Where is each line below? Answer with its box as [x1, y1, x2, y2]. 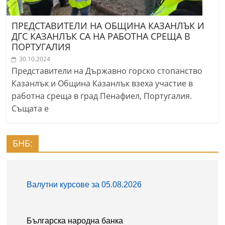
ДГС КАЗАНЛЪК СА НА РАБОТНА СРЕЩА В [12, 30, 191, 42]
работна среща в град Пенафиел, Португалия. [12, 90, 192, 101]
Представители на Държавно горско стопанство [12, 65, 203, 76]
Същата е [12, 102, 49, 114]
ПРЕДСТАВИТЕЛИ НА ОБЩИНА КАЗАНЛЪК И [12, 19, 205, 32]
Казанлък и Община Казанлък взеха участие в [12, 77, 193, 89]
